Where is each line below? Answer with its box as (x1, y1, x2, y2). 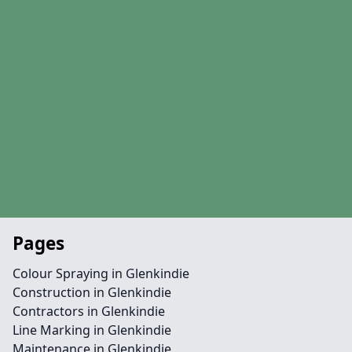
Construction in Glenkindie (13, 284, 171, 301)
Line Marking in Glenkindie (13, 321, 171, 339)
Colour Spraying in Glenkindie (13, 265, 189, 282)
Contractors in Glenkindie (13, 302, 165, 320)
